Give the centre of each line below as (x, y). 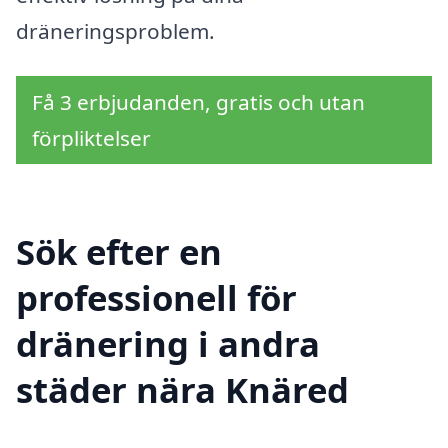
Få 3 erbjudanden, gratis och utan (198, 102)
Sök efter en (119, 252)
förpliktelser (91, 138)
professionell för (156, 298)
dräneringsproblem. (115, 30)
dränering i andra (168, 344)
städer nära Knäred (182, 390)
